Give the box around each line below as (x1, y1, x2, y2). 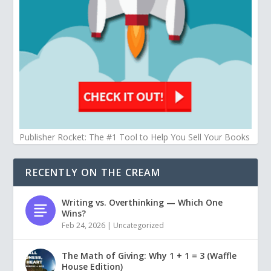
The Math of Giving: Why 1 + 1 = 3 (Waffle (62, 250, 237, 262)
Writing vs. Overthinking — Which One (62, 197, 223, 209)
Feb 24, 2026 (62, 220, 106, 231)
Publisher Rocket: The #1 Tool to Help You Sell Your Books (19, 131, 250, 143)
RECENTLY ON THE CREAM (25, 166, 161, 180)
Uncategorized (113, 220, 165, 231)
